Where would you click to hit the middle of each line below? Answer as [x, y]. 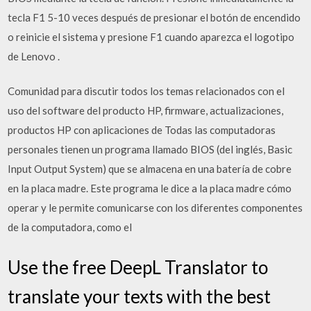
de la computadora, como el [70, 227]
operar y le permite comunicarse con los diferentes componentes [155, 208]
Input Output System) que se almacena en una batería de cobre [150, 169]
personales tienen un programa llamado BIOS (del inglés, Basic [150, 149]
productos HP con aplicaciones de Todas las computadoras [142, 130]
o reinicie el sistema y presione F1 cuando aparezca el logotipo [151, 36]
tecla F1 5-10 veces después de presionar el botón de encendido [154, 17]
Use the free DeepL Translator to [138, 267]
